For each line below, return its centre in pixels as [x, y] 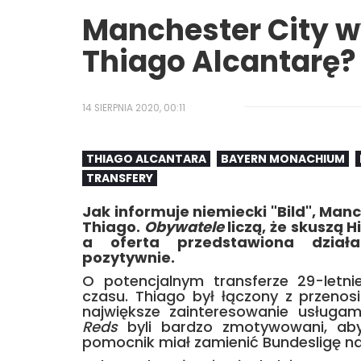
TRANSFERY [120, 178]
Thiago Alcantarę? [219, 62]
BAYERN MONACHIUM [283, 159]
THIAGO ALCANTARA [146, 159]
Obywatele [184, 227]
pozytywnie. [129, 257]
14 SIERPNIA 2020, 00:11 [134, 108]
